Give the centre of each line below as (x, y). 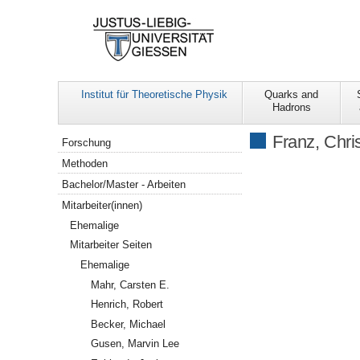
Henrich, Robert (127, 305)
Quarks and (292, 95)
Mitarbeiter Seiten (111, 245)
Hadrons (291, 108)
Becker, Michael (128, 324)
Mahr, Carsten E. (130, 284)
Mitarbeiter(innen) (102, 205)
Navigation (84, 138)
